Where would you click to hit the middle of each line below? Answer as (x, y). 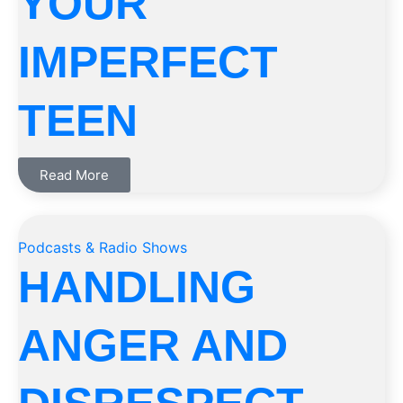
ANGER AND (153, 345)
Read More (74, 175)
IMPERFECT (148, 62)
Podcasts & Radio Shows (103, 247)
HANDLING (137, 287)
